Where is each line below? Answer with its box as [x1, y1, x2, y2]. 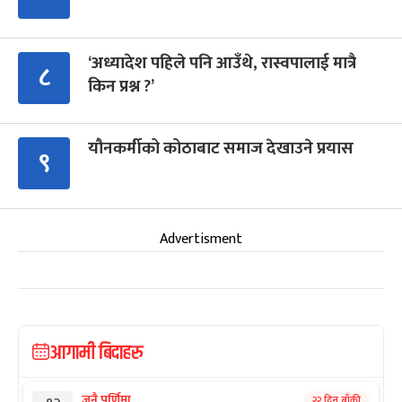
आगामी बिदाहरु [49, 337, 144, 369]
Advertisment [160, 226, 242, 251]
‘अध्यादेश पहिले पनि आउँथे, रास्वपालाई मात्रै [88, 48, 356, 77]
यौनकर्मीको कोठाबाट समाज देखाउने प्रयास [88, 134, 354, 162]
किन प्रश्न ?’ [88, 72, 154, 100]
